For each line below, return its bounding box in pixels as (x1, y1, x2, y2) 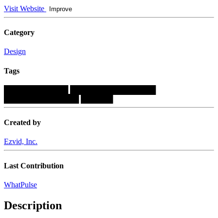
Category (4, 28, 35, 37)
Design (4, 47, 26, 56)
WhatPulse (4, 181, 37, 189)
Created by (4, 118, 41, 127)
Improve (49, 5, 72, 13)
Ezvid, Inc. (4, 137, 37, 146)
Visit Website (4, 4, 46, 13)
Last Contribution (4, 161, 64, 170)
